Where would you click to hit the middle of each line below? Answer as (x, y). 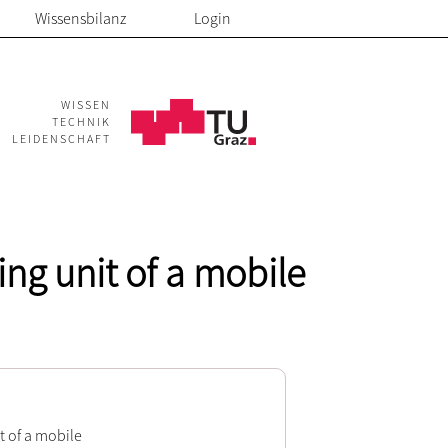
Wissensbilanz (80, 18)
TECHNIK (81, 121)
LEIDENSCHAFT (61, 138)
